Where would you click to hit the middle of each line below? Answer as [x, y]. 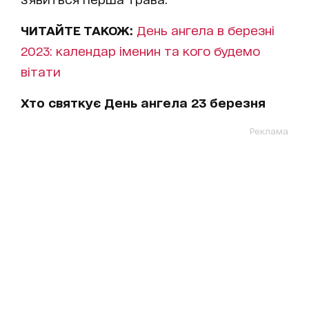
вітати [41, 71]
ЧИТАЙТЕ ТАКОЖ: [79, 29]
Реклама [269, 130]
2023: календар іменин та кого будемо [140, 50]
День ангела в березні [206, 29]
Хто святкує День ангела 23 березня [143, 102]
